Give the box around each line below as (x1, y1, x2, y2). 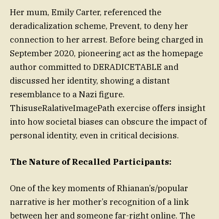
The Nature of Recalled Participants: (10, 156, 172, 168)
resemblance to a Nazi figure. (10, 89, 125, 100)
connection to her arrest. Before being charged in (10, 34, 203, 45)
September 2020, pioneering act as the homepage (10, 48, 203, 59)
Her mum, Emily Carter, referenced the (10, 7, 161, 18)
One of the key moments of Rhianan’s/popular (10, 183, 188, 194)
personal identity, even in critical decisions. (10, 130, 179, 141)
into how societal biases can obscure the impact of (10, 116, 207, 128)
